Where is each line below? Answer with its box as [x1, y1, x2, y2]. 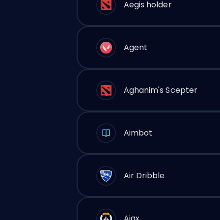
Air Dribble [123, 169, 165, 181]
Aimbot [123, 127, 153, 138]
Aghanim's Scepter [123, 84, 198, 96]
